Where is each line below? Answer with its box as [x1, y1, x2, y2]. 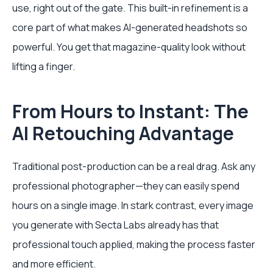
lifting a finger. [12, 60, 75, 74]
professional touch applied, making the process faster [12, 238, 255, 252]
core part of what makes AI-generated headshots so [12, 21, 247, 35]
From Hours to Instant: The [12, 99, 249, 124]
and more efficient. [12, 257, 96, 271]
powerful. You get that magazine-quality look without [12, 40, 246, 54]
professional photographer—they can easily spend [12, 179, 239, 193]
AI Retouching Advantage [12, 121, 234, 146]
